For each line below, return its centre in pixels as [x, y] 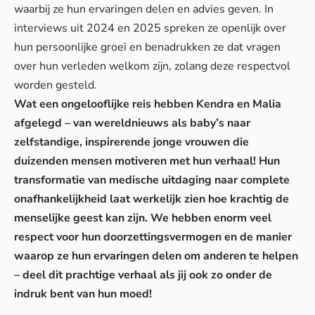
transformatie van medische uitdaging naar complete [152, 180]
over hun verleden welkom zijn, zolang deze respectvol [152, 66]
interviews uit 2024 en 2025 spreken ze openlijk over [150, 28]
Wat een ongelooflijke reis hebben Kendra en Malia [148, 104]
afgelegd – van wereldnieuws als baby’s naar [132, 123]
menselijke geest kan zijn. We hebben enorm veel [143, 218]
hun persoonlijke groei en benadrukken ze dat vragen [147, 47]
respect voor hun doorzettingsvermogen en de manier [153, 237]
